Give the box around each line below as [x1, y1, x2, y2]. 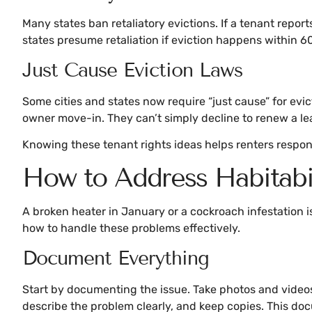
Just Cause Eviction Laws [22, 58, 242, 81]
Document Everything [22, 247, 209, 270]
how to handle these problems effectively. [22, 221, 240, 235]
